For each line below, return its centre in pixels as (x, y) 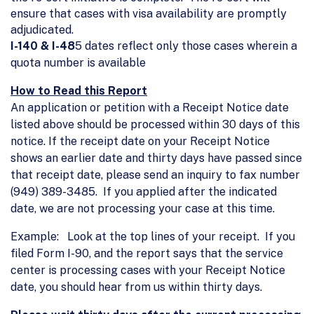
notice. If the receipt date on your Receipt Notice (140, 141)
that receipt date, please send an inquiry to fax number (155, 175)
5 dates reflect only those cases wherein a (186, 46)
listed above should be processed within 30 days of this (155, 124)
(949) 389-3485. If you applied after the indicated (144, 191)
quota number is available (78, 62)
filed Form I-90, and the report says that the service (147, 253)
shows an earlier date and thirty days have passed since (156, 158)
